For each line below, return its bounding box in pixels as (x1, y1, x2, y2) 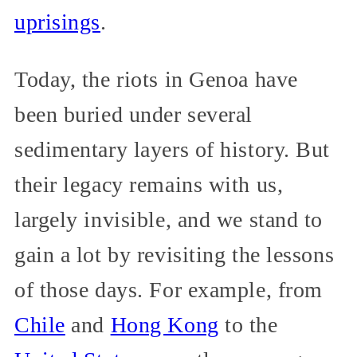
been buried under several (14, 102, 253, 127)
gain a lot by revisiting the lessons (14, 242, 335, 268)
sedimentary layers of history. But (14, 137, 331, 163)
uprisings (14, 10, 101, 35)
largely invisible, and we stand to (14, 207, 324, 233)
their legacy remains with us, (14, 172, 284, 198)
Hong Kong (110, 312, 219, 338)
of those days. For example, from (14, 277, 323, 303)
